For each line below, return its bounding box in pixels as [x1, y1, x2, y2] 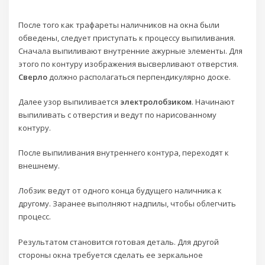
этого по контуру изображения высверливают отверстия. [18, 58, 239, 69]
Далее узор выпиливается [18, 96, 121, 107]
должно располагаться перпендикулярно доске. [47, 71, 231, 82]
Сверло [18, 71, 48, 82]
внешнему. [18, 160, 60, 172]
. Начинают [192, 96, 235, 107]
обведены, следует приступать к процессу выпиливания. [18, 32, 236, 43]
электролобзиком [120, 96, 192, 107]
